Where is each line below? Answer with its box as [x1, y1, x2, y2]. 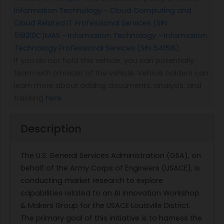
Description [20, 121, 81, 136]
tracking [14, 93, 45, 103]
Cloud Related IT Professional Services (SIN [14, 18, 167, 28]
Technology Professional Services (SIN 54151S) [14, 43, 179, 53]
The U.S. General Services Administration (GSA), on [20, 150, 201, 161]
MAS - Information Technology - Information [45, 30, 207, 41]
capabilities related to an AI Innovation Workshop [20, 188, 199, 198]
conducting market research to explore [20, 175, 163, 186]
